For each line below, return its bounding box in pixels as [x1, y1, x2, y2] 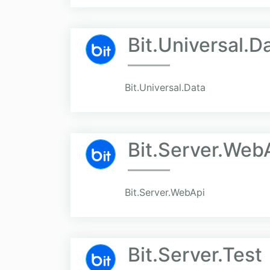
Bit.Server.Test [128, 243, 262, 267]
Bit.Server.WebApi [125, 186, 205, 199]
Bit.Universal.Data [125, 81, 206, 94]
